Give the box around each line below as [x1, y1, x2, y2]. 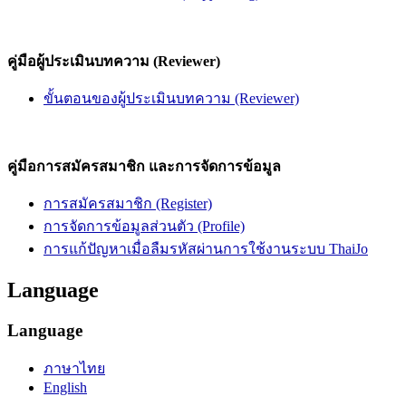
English [43, 380, 87, 396]
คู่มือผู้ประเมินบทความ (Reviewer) [7, 53, 220, 69]
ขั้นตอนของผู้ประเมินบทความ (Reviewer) [43, 90, 299, 106]
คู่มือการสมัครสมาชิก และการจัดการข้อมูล [7, 158, 281, 174]
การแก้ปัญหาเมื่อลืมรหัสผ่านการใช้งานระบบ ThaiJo [43, 240, 368, 256]
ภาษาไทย [43, 361, 105, 377]
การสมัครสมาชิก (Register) [43, 195, 212, 211]
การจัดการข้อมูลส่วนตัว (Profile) [43, 217, 245, 234]
